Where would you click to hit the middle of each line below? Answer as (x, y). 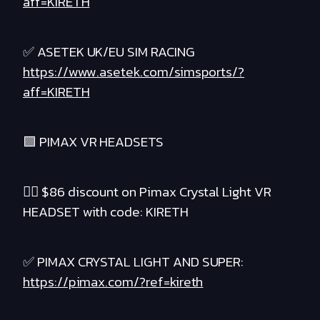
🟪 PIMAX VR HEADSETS (93, 142)
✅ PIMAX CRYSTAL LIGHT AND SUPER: (134, 262)
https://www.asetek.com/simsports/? (134, 72)
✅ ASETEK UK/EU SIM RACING (109, 52)
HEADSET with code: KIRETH (106, 212)
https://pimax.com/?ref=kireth (113, 282)
